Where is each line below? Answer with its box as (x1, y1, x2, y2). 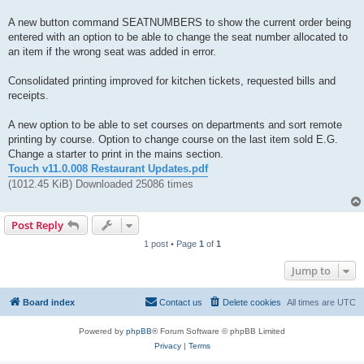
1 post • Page (143, 238, 199, 249)
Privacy (154, 340, 181, 350)
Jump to (292, 262, 331, 278)
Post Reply (11, 217, 63, 232)
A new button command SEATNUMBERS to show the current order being (8, 15, 351, 28)
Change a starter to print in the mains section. (8, 147, 223, 160)
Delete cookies (223, 297, 281, 307)
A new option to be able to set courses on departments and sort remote (8, 118, 342, 131)
